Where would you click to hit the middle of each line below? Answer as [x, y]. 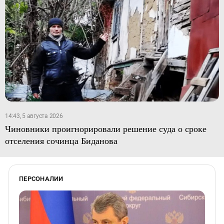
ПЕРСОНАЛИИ [41, 178]
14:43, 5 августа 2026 [34, 116]
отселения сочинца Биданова [61, 140]
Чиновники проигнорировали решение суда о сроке [105, 128]
